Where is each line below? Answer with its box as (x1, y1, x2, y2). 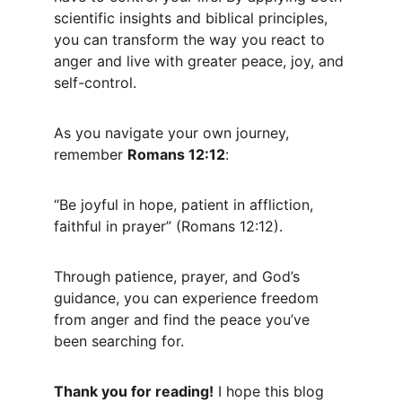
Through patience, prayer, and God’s (54, 267, 304, 285)
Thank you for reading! (54, 382, 214, 400)
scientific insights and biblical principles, (54, 9, 332, 27)
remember (54, 145, 127, 163)
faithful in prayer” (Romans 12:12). (54, 217, 283, 235)
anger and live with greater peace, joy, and (54, 52, 348, 70)
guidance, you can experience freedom (54, 289, 323, 307)
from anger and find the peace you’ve (54, 310, 314, 328)
